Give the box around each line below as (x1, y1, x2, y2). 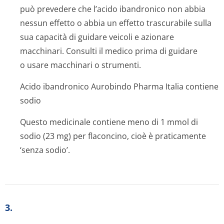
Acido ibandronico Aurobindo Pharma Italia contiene (20, 81, 218, 92)
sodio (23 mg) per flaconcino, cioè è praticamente (20, 130, 206, 141)
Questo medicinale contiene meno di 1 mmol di (20, 116, 198, 127)
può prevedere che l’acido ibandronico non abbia (20, 3, 205, 14)
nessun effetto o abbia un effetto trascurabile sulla (20, 17, 211, 28)
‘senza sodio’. (20, 144, 70, 155)
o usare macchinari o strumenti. (20, 59, 141, 70)
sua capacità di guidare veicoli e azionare (20, 31, 174, 42)
